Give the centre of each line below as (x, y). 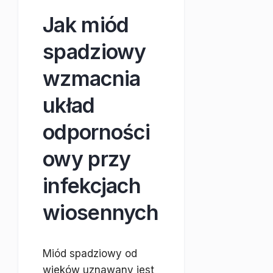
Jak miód (86, 25)
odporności (96, 132)
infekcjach (92, 186)
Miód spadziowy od (90, 253)
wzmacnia (92, 78)
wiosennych (101, 212)
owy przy (87, 159)
